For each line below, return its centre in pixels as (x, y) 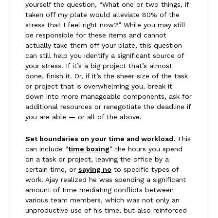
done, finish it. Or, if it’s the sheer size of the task (106, 76)
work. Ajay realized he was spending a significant (105, 179)
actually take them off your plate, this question (103, 45)
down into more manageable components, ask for (108, 96)
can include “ (46, 149)
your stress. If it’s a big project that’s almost (99, 65)
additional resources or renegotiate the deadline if (108, 106)
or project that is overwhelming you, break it (99, 86)
